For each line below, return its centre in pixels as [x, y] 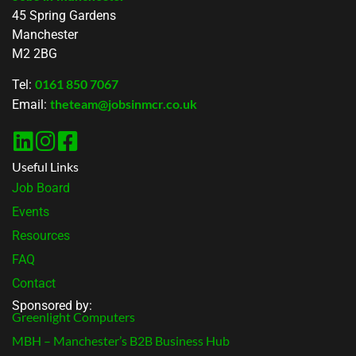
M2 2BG [35, 53]
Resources [41, 235]
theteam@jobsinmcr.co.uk [124, 104]
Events [31, 211]
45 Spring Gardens [64, 15]
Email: [31, 105]
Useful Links [45, 166]
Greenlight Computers [74, 317]
